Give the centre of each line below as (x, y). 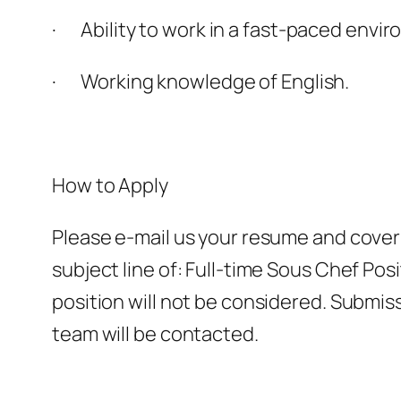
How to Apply (110, 186)
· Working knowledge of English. (201, 82)
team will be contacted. (155, 334)
